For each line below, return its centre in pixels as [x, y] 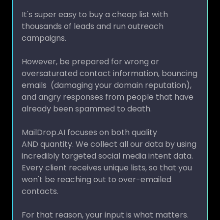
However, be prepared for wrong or [90, 52]
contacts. [40, 182]
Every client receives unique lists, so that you [107, 158]
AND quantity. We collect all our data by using [109, 135]
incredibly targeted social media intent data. [107, 146]
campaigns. [46, 28]
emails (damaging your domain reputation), [107, 76]
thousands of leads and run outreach [93, 17]
